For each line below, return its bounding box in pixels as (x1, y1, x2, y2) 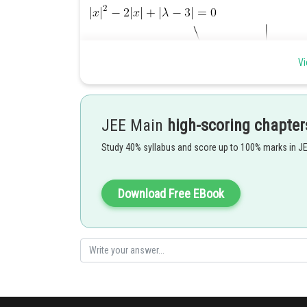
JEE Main (101, 116, 167, 135)
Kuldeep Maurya (90, 260, 151, 272)
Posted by (90, 247, 123, 258)
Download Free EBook (118, 186, 224, 201)
